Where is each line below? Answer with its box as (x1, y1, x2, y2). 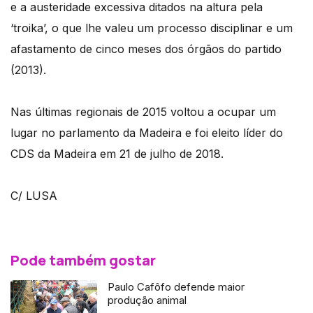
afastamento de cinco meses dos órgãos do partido (10, 42, 282, 57)
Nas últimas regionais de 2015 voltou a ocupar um (10, 105, 276, 119)
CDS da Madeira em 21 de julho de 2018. (10, 147, 224, 161)
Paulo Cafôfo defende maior (108, 280, 245, 294)
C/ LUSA (10, 189, 57, 203)
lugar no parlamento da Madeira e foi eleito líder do (10, 126, 283, 140)
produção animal (108, 293, 187, 307)
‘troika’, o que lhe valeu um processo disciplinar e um (10, 21, 293, 36)
